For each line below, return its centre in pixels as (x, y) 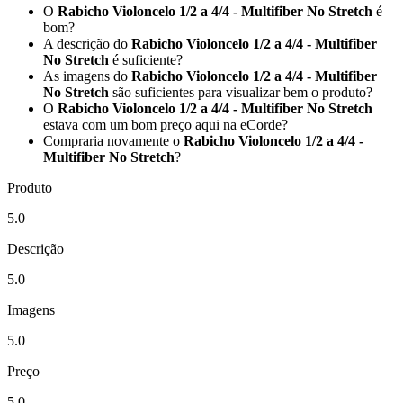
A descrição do (87, 43)
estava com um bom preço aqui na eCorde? (166, 124)
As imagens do (87, 76)
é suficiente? (146, 59)
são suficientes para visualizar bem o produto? (241, 92)
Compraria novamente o (113, 140)
